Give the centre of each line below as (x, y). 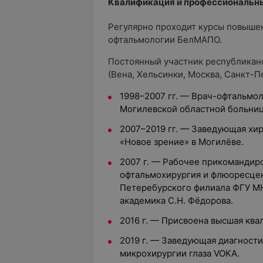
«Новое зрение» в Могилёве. (182, 142)
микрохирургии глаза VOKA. (180, 253)
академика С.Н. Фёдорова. (176, 200)
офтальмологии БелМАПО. (165, 40)
